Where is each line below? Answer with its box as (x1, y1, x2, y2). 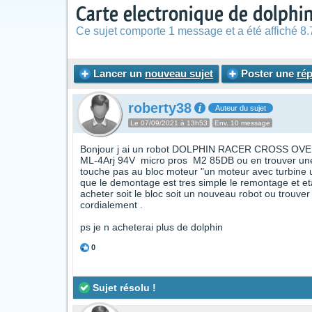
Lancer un (91, 68, 145, 79)
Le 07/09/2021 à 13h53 (130, 119, 208, 127)
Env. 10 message (214, 119, 270, 127)
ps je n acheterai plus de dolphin (80, 221, 223, 233)
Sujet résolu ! (90, 282, 156, 293)
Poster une (238, 68, 297, 79)
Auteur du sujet (215, 104, 266, 112)
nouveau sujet (145, 68, 213, 79)
